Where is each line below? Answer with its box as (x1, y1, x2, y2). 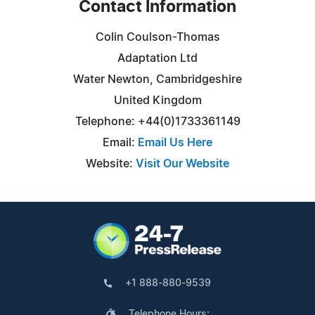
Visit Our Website (136, 157, 229, 169)
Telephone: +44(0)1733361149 (75, 115, 240, 127)
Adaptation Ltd (117, 52, 198, 64)
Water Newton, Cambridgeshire (73, 73, 242, 85)
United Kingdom (113, 94, 202, 106)
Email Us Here (138, 136, 212, 148)
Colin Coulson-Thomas (95, 31, 220, 43)
